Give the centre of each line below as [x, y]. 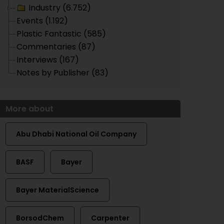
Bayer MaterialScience [57, 190]
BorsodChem [40, 218]
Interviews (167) [48, 60]
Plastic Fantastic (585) [61, 34]
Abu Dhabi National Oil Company [76, 134]
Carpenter [110, 218]
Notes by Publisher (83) [62, 73]
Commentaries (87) [56, 47]
